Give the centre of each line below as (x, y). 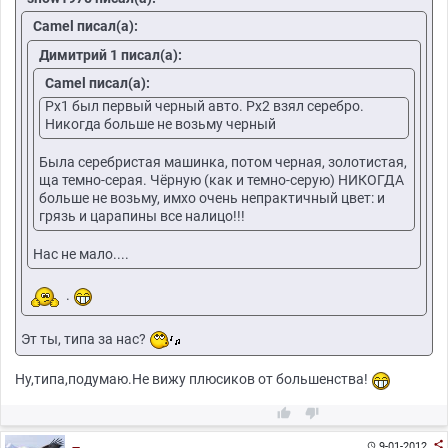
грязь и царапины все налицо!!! (142, 216)
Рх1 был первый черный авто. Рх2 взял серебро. (204, 106)
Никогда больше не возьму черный (160, 124)
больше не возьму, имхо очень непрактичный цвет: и (212, 198)
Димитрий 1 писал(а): (110, 54)
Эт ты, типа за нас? (85, 339)
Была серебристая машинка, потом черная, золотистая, (223, 162)
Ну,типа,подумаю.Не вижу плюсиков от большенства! (193, 379)
